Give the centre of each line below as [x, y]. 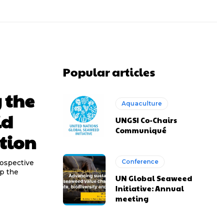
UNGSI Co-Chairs [147, 120]
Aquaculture [142, 103]
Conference [140, 162]
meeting [132, 199]
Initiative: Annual [150, 188]
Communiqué [141, 130]
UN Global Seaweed [154, 178]
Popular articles [109, 72]
